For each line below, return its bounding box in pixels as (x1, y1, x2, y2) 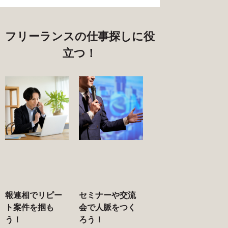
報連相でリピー (5, 189, 62, 201)
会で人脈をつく (79, 202, 136, 213)
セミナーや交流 (79, 189, 136, 201)
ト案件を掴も (5, 202, 54, 213)
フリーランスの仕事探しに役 (5, 28, 155, 43)
